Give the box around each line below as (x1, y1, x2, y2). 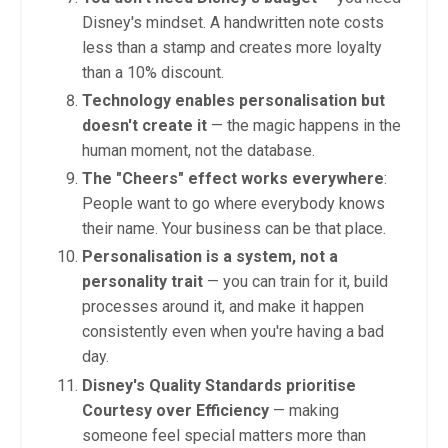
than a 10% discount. (82, 62, 224, 82)
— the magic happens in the (207, 116, 401, 136)
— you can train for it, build (203, 272, 388, 292)
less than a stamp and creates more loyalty (82, 37, 382, 57)
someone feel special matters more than (82, 425, 366, 445)
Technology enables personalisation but (82, 91, 385, 111)
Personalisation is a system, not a (82, 247, 338, 267)
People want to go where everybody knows (82, 194, 385, 214)
